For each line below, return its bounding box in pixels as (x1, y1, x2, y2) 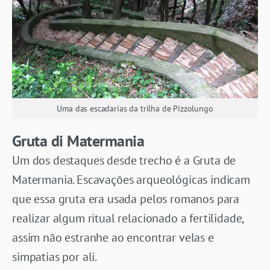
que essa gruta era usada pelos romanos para (12, 191, 240, 207)
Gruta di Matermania (12, 131, 145, 151)
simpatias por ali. (12, 249, 98, 265)
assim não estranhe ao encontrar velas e (12, 230, 214, 246)
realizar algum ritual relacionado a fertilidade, (12, 210, 244, 227)
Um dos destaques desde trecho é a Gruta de (12, 152, 236, 169)
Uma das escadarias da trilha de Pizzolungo (57, 103, 213, 115)
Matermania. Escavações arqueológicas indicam (12, 172, 250, 188)
